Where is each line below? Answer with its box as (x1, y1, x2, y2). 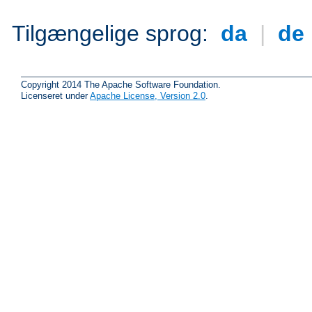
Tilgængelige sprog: (12, 21, 215, 47)
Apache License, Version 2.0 (90, 90, 205, 101)
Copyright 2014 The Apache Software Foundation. (21, 79, 221, 90)
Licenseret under (21, 90, 90, 101)
